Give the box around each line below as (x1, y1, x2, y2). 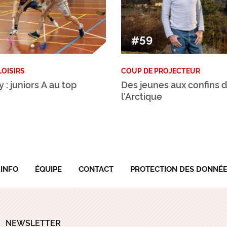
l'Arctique (121, 90, 162, 102)
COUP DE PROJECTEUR (121, 65, 200, 75)
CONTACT (79, 163, 113, 174)
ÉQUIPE (35, 163, 62, 174)
